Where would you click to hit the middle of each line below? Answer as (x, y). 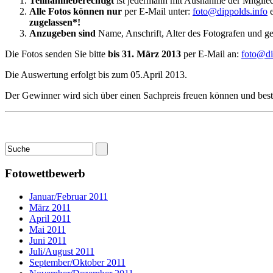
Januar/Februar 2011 (69, 197)
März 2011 (50, 208)
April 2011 (50, 219)
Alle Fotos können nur (76, 11)
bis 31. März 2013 (144, 54)
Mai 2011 (48, 230)
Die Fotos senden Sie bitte (56, 54)
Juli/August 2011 (62, 252)
